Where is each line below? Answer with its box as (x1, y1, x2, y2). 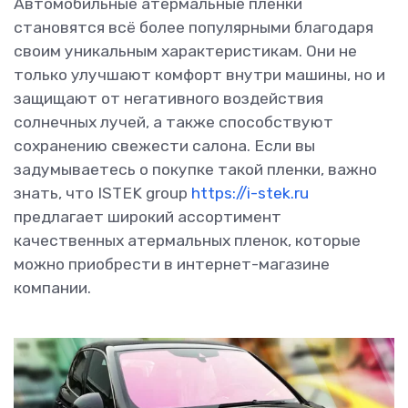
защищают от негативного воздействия (14, 89, 323, 108)
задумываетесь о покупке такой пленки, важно (14, 160, 377, 179)
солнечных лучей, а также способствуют (14, 113, 333, 132)
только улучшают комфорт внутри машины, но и (14, 66, 385, 85)
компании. (14, 279, 91, 298)
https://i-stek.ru (191, 184, 309, 203)
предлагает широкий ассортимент (14, 208, 281, 227)
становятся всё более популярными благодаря (14, 18, 373, 37)
